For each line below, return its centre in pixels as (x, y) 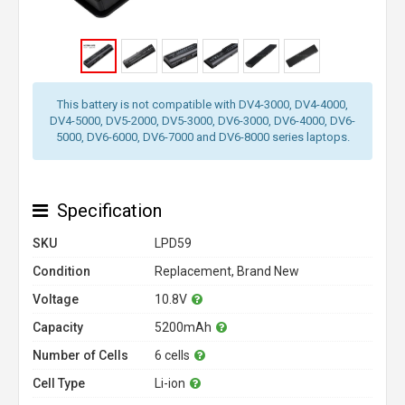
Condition (61, 271)
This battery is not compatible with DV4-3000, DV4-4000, (202, 104)
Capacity (58, 327)
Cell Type (59, 383)
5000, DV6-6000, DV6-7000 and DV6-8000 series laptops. (202, 137)
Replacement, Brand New (227, 271)
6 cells (172, 355)
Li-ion (170, 383)
